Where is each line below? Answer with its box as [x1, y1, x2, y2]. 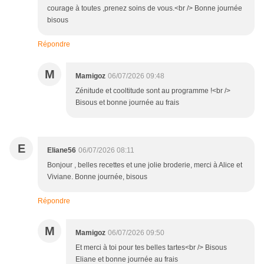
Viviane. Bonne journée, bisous [47, 173, 147, 181]
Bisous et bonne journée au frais [75, 98, 179, 107]
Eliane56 [47, 146, 76, 155]
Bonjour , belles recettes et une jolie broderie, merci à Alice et [47, 161, 242, 170]
